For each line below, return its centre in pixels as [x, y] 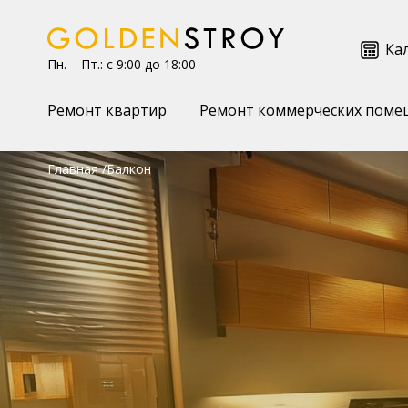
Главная [73, 169]
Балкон [129, 169]
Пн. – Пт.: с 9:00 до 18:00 [122, 64]
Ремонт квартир [107, 110]
